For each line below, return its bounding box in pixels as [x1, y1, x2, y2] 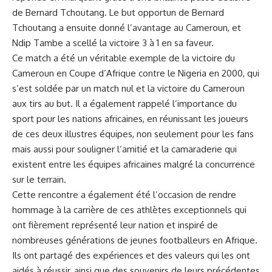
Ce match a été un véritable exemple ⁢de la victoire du [12, 52, 235, 64]
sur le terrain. [12, 173, 66, 185]
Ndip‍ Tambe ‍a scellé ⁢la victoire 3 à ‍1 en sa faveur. [12, 36, 214, 49]
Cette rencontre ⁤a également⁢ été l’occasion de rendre [12, 188, 236, 200]
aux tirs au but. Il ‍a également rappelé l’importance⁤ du [12, 97, 237, 109]
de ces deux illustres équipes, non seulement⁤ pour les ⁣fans [12, 127, 254, 140]
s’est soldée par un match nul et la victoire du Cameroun [12, 82, 245, 94]
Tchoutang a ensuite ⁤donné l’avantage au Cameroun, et [12, 21, 241, 33]
